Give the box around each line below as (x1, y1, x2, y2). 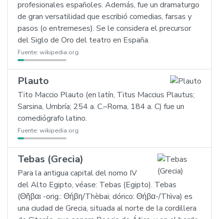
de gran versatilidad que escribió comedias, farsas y (18, 11, 192, 22)
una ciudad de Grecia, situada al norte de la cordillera (18, 203, 197, 214)
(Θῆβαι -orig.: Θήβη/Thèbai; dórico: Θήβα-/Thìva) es (18, 191, 193, 202)
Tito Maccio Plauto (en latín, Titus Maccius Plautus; (18, 89, 195, 100)
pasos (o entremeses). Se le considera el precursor (18, 23, 191, 34)
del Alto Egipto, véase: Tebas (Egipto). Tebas (18, 179, 176, 190)
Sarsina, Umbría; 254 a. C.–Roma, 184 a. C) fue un (18, 101, 184, 112)
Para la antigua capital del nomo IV (18, 168, 137, 178)
